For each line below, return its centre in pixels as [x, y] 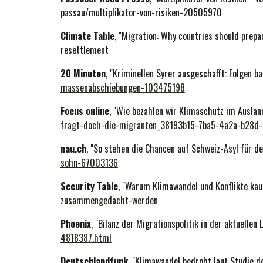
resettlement [84, 50]
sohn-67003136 [89, 163]
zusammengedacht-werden [109, 200]
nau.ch [73, 149]
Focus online [85, 111]
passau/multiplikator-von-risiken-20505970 [142, 12]
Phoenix [75, 224]
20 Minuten [83, 73]
